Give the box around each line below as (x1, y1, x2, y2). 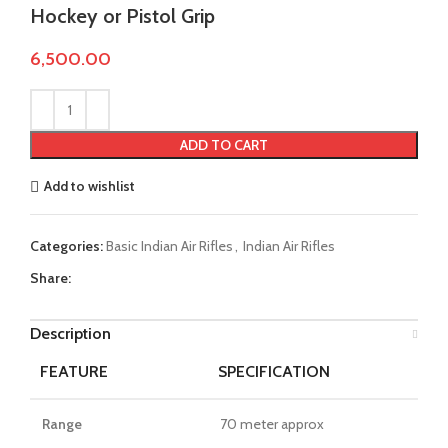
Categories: (30, 236, 103, 255)
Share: (30, 268, 71, 287)
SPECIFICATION (218, 361, 330, 381)
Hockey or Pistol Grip (30, 3, 215, 28)
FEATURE (40, 361, 108, 381)
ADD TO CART (180, 135, 268, 154)
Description (30, 323, 111, 343)
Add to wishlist (43, 177, 135, 196)
